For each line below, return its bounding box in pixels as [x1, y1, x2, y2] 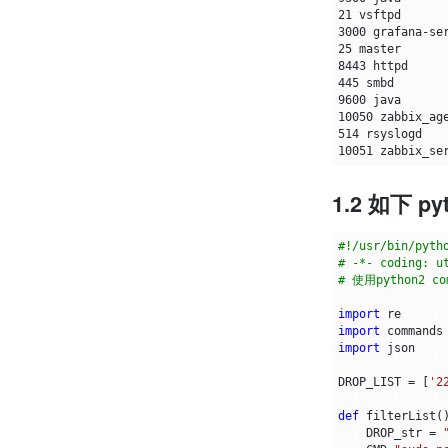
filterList [365, 409, 436, 424]
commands [386, 324, 443, 339]
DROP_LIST [337, 375, 401, 390]
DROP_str [365, 426, 422, 441]
